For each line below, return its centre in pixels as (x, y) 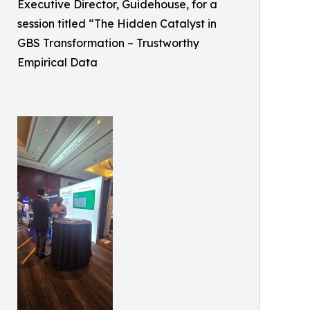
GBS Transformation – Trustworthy (108, 43)
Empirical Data (57, 62)
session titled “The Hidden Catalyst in (117, 23)
